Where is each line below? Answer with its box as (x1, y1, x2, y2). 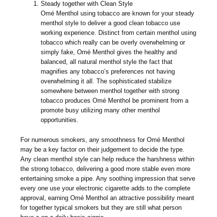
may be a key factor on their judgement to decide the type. (20, 146, 185, 154)
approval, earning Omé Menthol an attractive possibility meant (20, 194, 195, 202)
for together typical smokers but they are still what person (20, 204, 182, 212)
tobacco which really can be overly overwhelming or (41, 39, 186, 46)
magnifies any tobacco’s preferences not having (41, 68, 175, 76)
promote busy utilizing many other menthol (41, 107, 160, 114)
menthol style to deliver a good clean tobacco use (41, 19, 181, 27)
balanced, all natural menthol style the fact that (41, 58, 173, 66)
